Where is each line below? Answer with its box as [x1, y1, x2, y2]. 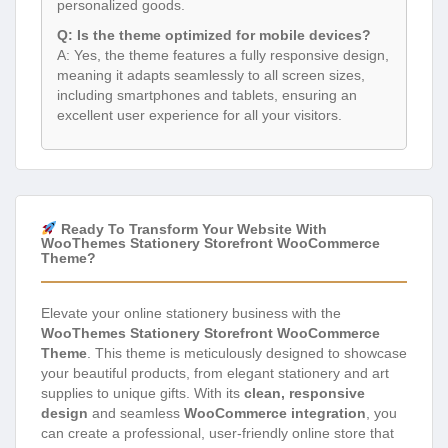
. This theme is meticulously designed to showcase [87, 345, 407, 362]
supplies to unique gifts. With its [41, 385, 244, 402]
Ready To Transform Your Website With [56, 220, 327, 237]
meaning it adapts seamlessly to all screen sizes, [57, 67, 365, 84]
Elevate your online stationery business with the [41, 305, 341, 322]
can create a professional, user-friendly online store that [41, 425, 394, 442]
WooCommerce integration [184, 405, 366, 422]
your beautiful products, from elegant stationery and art [41, 365, 389, 382]
